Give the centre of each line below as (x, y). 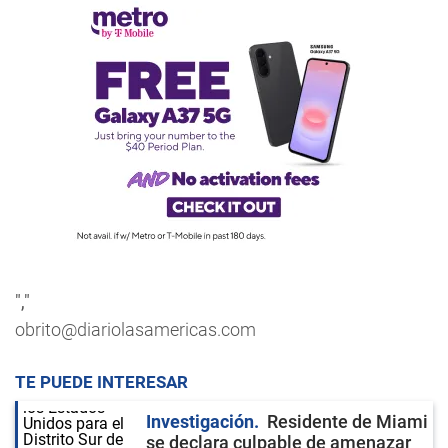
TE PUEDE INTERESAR (101, 382)
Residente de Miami (347, 421)
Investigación (200, 421)
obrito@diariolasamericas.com (135, 329)
